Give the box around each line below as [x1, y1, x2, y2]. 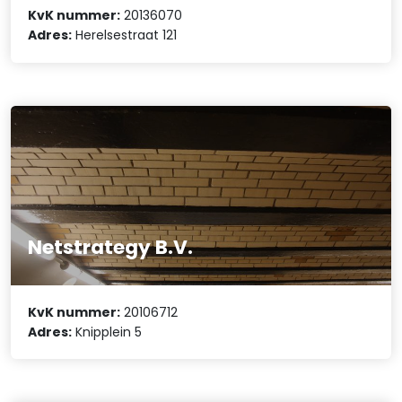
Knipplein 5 [72, 322, 143, 341]
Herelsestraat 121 [72, 26, 178, 45]
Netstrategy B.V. [28, 233, 194, 262]
